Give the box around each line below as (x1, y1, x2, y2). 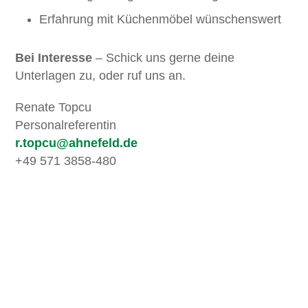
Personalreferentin (15, 118, 117, 132)
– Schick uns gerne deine (96, 51, 235, 65)
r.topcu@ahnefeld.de (15, 136, 138, 150)
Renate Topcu (15, 100, 92, 114)
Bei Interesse (15, 51, 96, 65)
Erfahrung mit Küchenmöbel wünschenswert (39, 12, 282, 26)
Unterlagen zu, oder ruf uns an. (15, 69, 186, 82)
